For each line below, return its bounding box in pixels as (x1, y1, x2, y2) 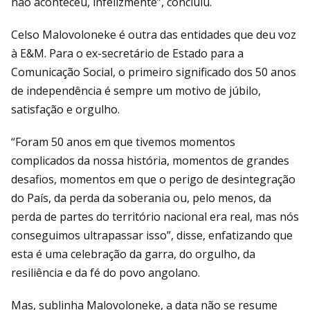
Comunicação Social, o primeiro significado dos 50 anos (11, 64, 296, 80)
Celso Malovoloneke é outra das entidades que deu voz (11, 26, 296, 42)
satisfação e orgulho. (11, 101, 122, 117)
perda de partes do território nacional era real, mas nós (11, 208, 299, 224)
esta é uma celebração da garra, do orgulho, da (11, 246, 255, 262)
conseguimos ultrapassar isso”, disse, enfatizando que (11, 227, 293, 243)
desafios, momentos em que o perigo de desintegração (11, 171, 295, 187)
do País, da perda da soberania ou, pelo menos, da (11, 190, 271, 206)
